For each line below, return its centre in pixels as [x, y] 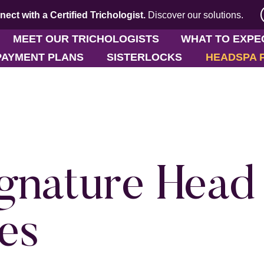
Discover [166, 15]
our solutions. [214, 15]
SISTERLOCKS [145, 57]
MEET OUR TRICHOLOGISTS [86, 39]
